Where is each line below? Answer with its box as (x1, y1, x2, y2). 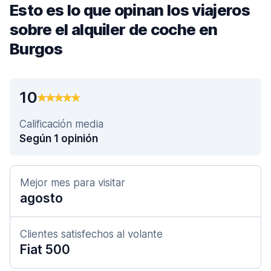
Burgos (10, 39, 62, 58)
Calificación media (19, 118, 103, 130)
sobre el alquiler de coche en (10, 20, 218, 39)
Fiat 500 (20, 242, 70, 257)
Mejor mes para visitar (20, 177, 125, 189)
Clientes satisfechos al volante (20, 228, 163, 240)
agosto (20, 191, 63, 206)
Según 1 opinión (19, 132, 98, 145)
